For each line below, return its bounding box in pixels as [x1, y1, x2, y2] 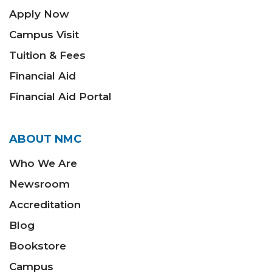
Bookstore [9, 240, 66, 253]
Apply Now [9, 8, 69, 21]
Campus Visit [9, 29, 79, 41]
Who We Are [9, 157, 77, 170]
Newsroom [9, 178, 70, 191]
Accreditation [9, 199, 81, 211]
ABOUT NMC [9, 132, 81, 146]
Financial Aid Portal [9, 90, 112, 103]
